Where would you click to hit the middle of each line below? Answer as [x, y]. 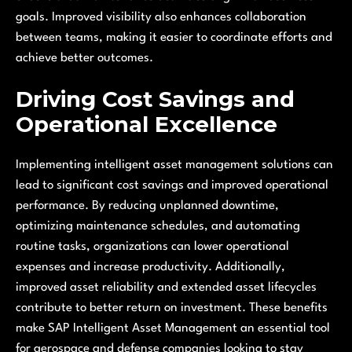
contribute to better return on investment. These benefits [172, 308]
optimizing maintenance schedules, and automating [158, 226]
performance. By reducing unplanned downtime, [147, 205]
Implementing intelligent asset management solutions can [174, 165]
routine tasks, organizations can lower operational [152, 246]
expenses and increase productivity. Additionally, [150, 267]
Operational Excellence [147, 124]
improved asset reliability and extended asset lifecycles [166, 287]
